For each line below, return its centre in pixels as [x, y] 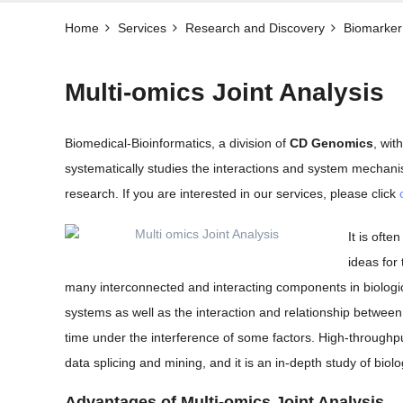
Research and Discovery [255, 28]
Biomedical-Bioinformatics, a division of [177, 143]
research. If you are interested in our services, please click [232, 194]
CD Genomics [331, 143]
